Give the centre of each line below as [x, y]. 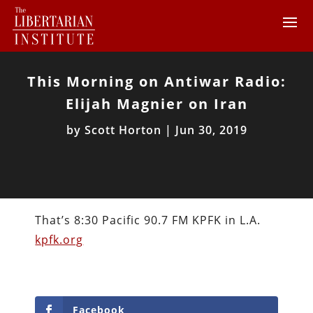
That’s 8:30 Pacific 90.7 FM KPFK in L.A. [148, 220]
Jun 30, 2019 [211, 130]
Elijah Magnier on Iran [156, 104]
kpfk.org [59, 240]
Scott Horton [123, 130]
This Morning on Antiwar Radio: [156, 81]
